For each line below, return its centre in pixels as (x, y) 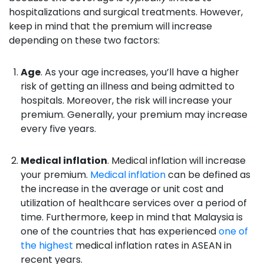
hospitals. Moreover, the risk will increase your (126, 100)
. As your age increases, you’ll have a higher (140, 72)
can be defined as (208, 174)
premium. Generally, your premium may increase (134, 114)
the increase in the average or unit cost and (122, 189)
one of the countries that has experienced (120, 231)
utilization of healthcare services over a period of (134, 203)
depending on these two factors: (84, 40)
